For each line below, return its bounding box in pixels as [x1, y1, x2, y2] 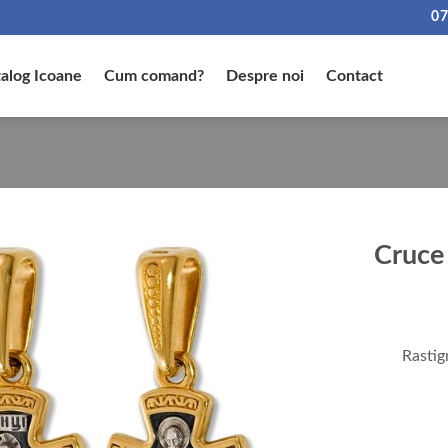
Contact [326, 68, 384, 84]
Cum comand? [104, 68, 205, 84]
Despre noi [226, 68, 305, 84]
